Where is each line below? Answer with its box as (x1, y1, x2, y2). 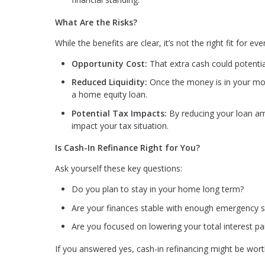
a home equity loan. (72, 89, 147, 101)
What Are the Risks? (55, 16, 137, 28)
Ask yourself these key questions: (55, 163, 182, 174)
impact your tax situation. (72, 119, 169, 131)
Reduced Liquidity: (72, 76, 150, 88)
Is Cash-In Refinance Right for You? (55, 142, 200, 154)
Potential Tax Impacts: (72, 107, 167, 119)
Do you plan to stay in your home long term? (72, 183, 244, 195)
